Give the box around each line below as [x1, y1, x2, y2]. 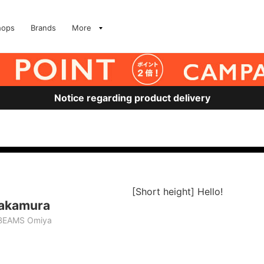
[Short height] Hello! [132, 186, 223, 197]
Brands [31, 23, 56, 32]
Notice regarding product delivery [54, 92, 210, 104]
